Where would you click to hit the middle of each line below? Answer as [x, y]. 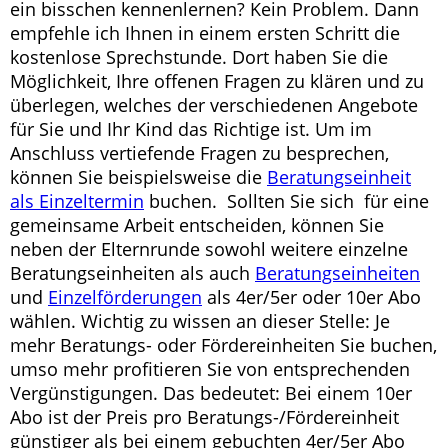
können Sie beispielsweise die [138, 177]
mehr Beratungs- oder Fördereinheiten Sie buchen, [223, 345]
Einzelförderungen [125, 297]
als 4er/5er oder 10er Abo [311, 297]
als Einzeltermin [77, 201]
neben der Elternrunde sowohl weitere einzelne [209, 249]
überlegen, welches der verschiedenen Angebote [214, 105]
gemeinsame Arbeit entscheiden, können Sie [197, 225]
